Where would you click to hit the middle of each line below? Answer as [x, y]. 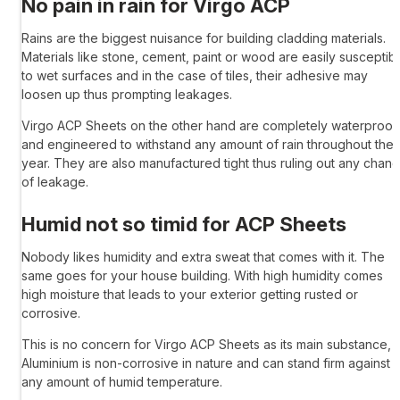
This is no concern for [88, 345]
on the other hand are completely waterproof [262, 126]
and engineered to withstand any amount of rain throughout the [208, 145]
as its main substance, [325, 345]
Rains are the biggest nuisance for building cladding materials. [204, 38]
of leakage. [55, 182]
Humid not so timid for [128, 225]
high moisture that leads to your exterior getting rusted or [190, 295]
